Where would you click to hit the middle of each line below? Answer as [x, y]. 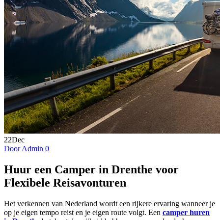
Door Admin [25, 149]
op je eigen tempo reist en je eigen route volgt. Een [82, 212]
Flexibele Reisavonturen [65, 182]
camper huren [186, 212]
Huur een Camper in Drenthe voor [91, 169]
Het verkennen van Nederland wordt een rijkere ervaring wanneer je [110, 203]
